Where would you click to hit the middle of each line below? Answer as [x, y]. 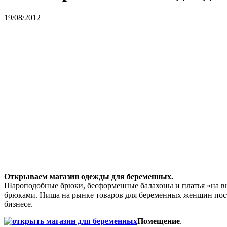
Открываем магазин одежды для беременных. [89, 176]
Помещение [159, 221]
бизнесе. [18, 204]
